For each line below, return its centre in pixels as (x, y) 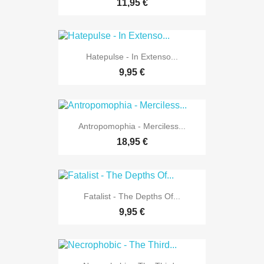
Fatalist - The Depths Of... (132, 196)
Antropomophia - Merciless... (132, 126)
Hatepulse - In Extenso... (132, 57)
